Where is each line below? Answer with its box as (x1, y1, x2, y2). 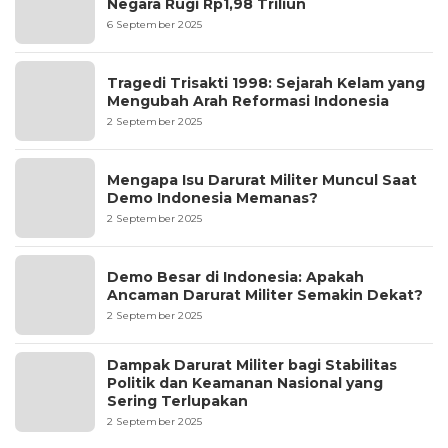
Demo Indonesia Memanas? (107, 189, 318, 207)
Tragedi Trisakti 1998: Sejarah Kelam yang (107, 74, 425, 92)
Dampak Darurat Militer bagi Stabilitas (107, 356, 397, 374)
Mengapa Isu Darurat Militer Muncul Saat (107, 171, 417, 189)
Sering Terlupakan (107, 392, 248, 410)
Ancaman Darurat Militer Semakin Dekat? (107, 286, 423, 304)
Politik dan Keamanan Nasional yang (107, 374, 383, 392)
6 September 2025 (107, 18, 203, 31)
